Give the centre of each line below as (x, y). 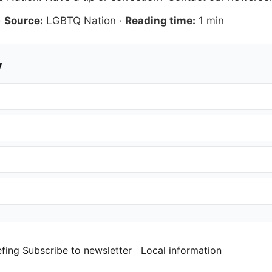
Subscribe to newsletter (77, 250)
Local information (181, 250)
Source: (24, 21)
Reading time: (160, 21)
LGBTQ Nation (81, 21)
